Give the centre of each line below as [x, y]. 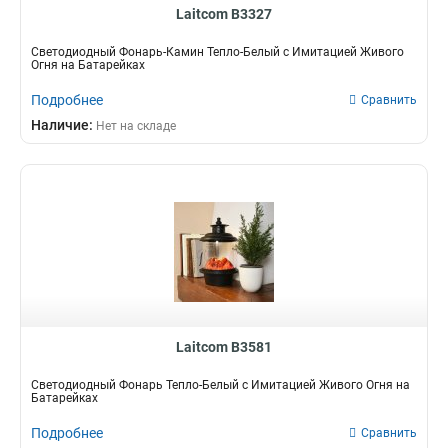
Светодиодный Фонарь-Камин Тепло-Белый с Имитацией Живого [217, 52]
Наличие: [63, 125]
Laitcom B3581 [224, 347]
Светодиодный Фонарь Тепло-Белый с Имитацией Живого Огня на [220, 385]
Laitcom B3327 [224, 14]
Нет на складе [136, 126]
